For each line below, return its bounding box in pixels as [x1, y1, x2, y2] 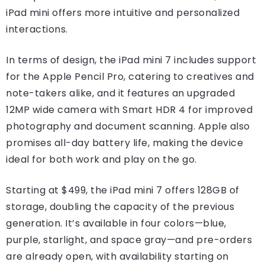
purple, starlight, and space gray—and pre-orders [6, 233, 252, 247]
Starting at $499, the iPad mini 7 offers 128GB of [6, 183, 240, 198]
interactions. [6, 22, 68, 37]
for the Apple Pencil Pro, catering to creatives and [6, 70, 254, 84]
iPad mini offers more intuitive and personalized [6, 6, 240, 20]
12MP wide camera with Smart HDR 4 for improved [6, 103, 253, 117]
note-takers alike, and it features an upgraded [6, 86, 235, 101]
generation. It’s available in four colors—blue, [6, 216, 227, 231]
